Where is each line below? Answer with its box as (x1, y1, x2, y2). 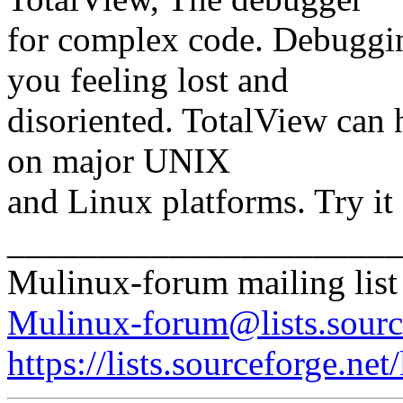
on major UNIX (7, 140, 230, 180)
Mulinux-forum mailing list (7, 262, 398, 301)
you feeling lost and (7, 59, 289, 99)
